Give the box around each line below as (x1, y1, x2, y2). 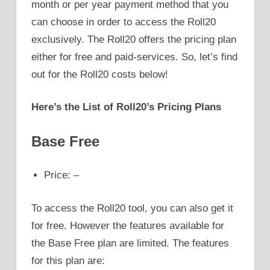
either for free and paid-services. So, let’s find (31, 51, 237, 63)
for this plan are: (31, 254, 105, 266)
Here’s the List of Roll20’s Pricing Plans (31, 101, 221, 113)
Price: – (44, 169, 80, 181)
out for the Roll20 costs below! (31, 68, 168, 80)
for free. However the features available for (31, 219, 224, 231)
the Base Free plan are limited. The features (31, 237, 229, 249)
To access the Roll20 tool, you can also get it (31, 202, 233, 214)
